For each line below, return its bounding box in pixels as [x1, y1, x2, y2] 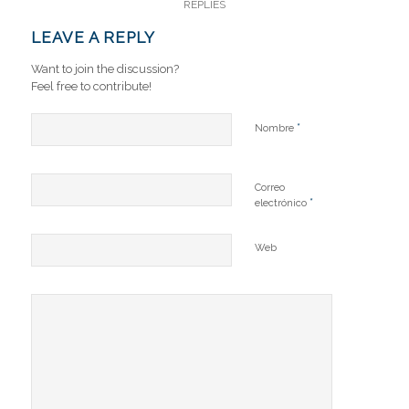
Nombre [254, 121, 297, 134]
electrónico [254, 196, 309, 209]
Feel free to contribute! [30, 79, 152, 93]
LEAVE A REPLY [30, 27, 155, 47]
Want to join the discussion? [30, 61, 179, 76]
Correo [254, 181, 285, 194]
